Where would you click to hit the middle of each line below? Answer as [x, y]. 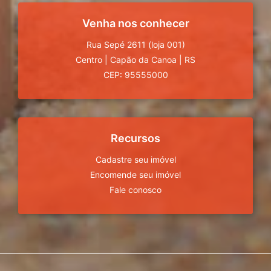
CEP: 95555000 [135, 75]
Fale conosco [135, 190]
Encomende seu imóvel [135, 175]
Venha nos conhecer [135, 24]
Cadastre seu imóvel [135, 160]
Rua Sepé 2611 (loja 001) [135, 45]
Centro [89, 60]
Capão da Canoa [143, 60]
